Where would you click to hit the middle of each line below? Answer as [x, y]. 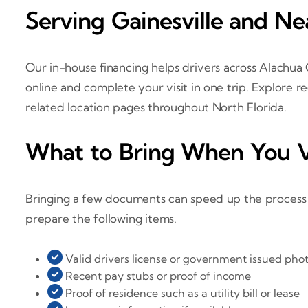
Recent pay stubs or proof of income [157, 275]
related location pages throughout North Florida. [156, 107]
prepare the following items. [101, 218]
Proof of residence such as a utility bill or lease [181, 293]
